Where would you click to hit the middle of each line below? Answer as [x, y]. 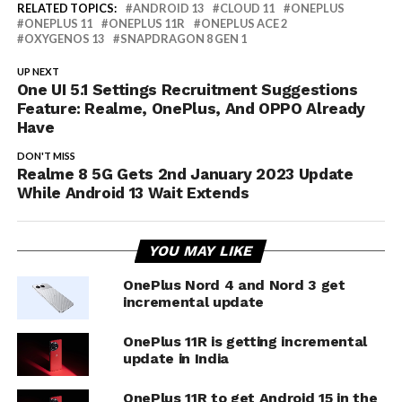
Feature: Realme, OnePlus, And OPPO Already [191, 109]
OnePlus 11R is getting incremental [245, 342]
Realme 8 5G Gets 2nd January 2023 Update [185, 175]
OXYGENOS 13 [64, 39]
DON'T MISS [46, 156]
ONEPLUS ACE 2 [244, 24]
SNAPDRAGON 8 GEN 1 [183, 39]
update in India [176, 359]
